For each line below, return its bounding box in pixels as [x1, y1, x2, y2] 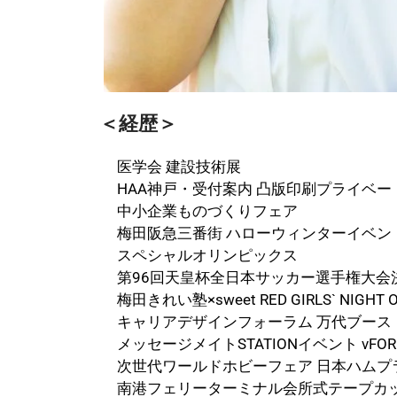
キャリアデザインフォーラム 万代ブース [117, 313, 392, 331]
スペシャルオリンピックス [117, 246, 298, 265]
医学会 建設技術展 [117, 158, 241, 176]
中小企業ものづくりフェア [117, 202, 298, 221]
